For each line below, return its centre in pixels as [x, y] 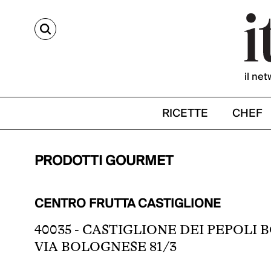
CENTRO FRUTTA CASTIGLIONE [128, 204]
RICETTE [185, 113]
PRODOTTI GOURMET [104, 161]
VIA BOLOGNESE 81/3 [106, 247]
